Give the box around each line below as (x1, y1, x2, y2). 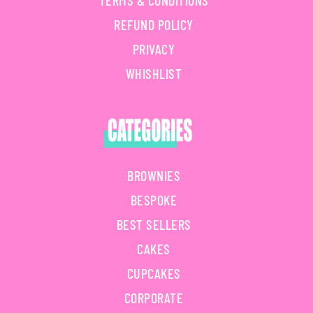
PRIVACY (132, 41, 175, 58)
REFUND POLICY (114, 16, 194, 34)
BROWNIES (127, 167, 180, 184)
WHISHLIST (125, 65, 182, 82)
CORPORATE (124, 289, 184, 307)
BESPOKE (130, 191, 177, 209)
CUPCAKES (126, 265, 181, 282)
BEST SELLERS (116, 216, 191, 233)
